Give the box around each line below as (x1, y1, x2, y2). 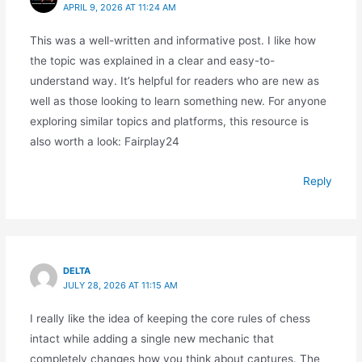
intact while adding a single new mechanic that (29, 332, 274, 346)
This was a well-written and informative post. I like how (29, 34, 316, 48)
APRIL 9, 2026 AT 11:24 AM (63, 2, 177, 14)
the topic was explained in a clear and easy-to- (29, 54, 275, 68)
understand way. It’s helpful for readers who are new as (29, 74, 319, 88)
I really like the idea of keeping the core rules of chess (29, 312, 310, 326)
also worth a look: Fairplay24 (29, 135, 179, 149)
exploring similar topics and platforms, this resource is (29, 115, 309, 128)
